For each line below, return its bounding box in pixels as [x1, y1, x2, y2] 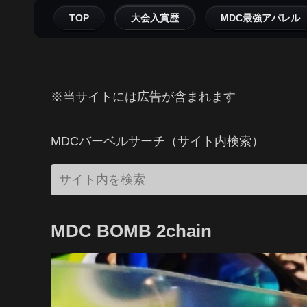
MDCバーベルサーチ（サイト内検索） [51, 134, 264, 148]
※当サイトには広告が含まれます [51, 90, 236, 104]
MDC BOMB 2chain [51, 220, 212, 241]
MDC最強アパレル [221, 12, 300, 24]
